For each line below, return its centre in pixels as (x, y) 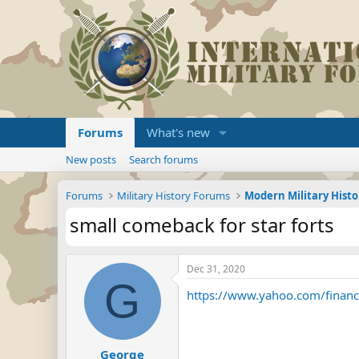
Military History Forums (174, 196)
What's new (178, 132)
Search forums (163, 159)
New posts (91, 159)
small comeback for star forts (202, 225)
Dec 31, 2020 (216, 269)
